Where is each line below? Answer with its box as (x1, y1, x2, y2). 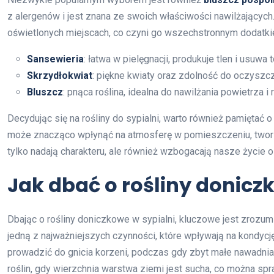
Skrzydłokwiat (27, 70, 92, 82)
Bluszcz (27, 86, 63, 98)
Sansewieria (27, 53, 84, 65)
